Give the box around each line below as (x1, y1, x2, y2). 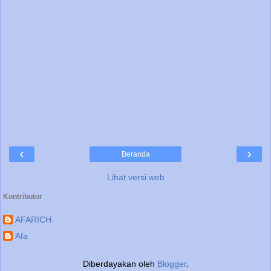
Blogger (157, 258, 186, 269)
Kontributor (3, 192, 42, 201)
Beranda (121, 149, 150, 158)
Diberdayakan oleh (82, 258, 157, 269)
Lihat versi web (106, 172, 165, 182)
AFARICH (15, 215, 51, 225)
